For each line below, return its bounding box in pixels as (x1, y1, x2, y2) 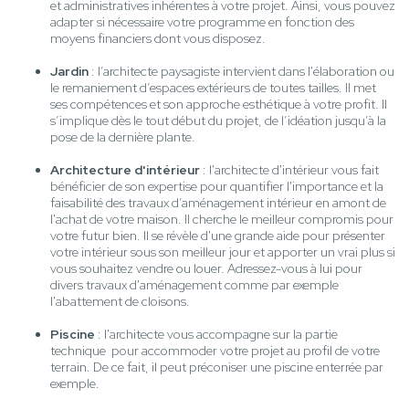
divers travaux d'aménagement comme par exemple (50, 277, 339, 294)
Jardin (50, 63, 89, 80)
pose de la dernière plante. (50, 129, 195, 146)
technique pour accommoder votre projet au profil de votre (50, 342, 380, 360)
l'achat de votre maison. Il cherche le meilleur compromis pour (50, 211, 393, 228)
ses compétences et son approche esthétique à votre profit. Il (50, 96, 387, 113)
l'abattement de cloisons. (50, 293, 190, 310)
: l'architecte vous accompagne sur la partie (95, 326, 338, 343)
